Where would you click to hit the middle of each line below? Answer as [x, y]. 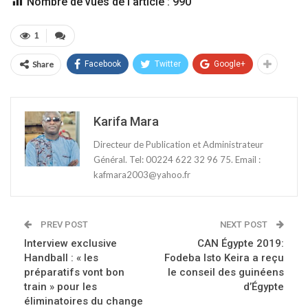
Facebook [103, 64]
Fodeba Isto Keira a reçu [224, 258]
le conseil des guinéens [226, 273]
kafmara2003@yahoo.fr [142, 175]
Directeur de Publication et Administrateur [178, 145]
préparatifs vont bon [74, 273]
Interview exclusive [70, 244]
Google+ [230, 64]
